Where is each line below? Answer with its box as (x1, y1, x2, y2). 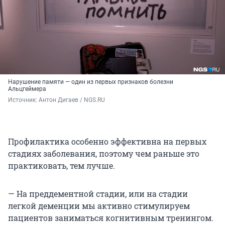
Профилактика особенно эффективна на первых (8, 136, 206, 147)
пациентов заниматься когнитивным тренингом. (8, 212, 213, 223)
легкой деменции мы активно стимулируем (8, 200, 190, 211)
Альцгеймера (8, 85, 46, 93)
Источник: (8, 96, 39, 104)
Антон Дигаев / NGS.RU (39, 96, 105, 104)
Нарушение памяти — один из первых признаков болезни (8, 78, 173, 86)
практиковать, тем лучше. (8, 160, 115, 171)
